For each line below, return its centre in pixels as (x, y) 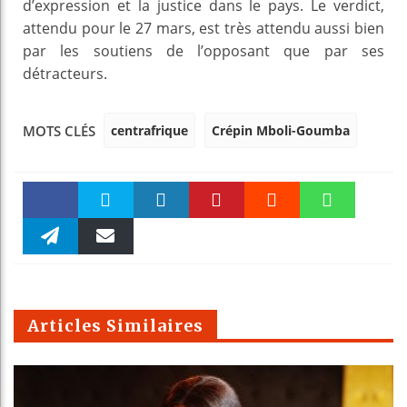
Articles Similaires (115, 325)
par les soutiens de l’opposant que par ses (203, 50)
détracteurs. (65, 73)
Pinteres (217, 238)
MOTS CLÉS (59, 131)
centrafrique (149, 130)
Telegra (50, 274)
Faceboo (50, 235)
